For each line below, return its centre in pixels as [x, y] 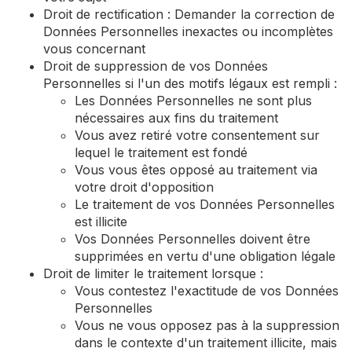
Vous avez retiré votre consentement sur [197, 135]
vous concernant [94, 49]
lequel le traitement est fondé [161, 152]
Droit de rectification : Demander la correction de [189, 14]
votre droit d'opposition [144, 187]
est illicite [101, 222]
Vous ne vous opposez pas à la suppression [207, 325]
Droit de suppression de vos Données [156, 66]
